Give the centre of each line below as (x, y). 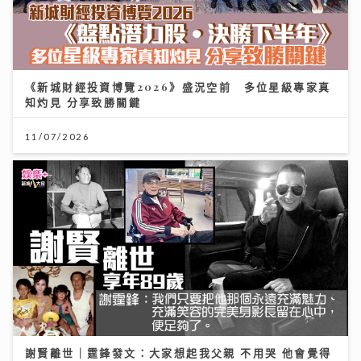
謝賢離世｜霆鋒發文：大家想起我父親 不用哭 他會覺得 (178, 352)
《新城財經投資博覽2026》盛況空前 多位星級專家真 (178, 86)
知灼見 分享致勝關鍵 (83, 102)
